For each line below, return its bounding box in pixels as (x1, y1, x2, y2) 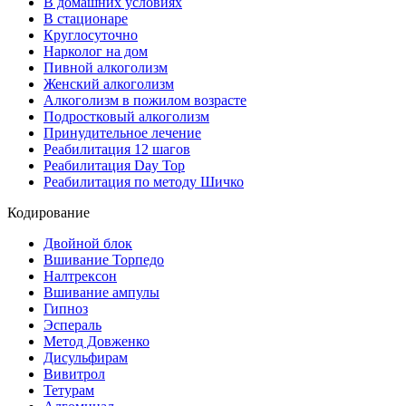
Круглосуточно (43, 26, 138, 43)
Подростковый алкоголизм (43, 108, 209, 124)
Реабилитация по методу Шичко (43, 173, 244, 189)
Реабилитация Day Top (43, 157, 185, 173)
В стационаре (43, 10, 128, 26)
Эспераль (43, 316, 101, 333)
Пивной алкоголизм (43, 59, 168, 75)
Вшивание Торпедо (43, 251, 164, 267)
